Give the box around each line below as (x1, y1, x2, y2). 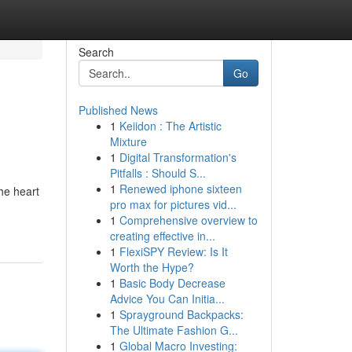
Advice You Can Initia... (109, 291, 225, 306)
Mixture (109, 134, 147, 149)
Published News (78, 102, 158, 118)
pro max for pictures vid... (109, 196, 236, 212)
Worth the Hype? (109, 259, 194, 275)
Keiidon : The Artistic (119, 118, 222, 134)
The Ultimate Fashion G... (109, 322, 238, 338)
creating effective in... (109, 228, 215, 244)
